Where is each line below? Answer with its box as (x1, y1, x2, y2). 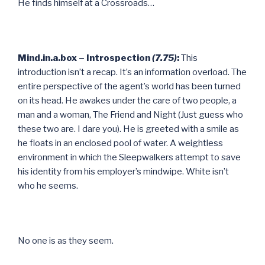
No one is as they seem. (18, 235, 114, 246)
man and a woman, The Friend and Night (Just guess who (18, 109, 243, 120)
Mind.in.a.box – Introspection (18, 52, 152, 63)
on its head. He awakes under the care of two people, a (18, 95, 237, 106)
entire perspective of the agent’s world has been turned (18, 80, 241, 92)
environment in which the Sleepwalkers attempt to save (18, 151, 241, 163)
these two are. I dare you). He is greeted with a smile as (18, 123, 239, 134)
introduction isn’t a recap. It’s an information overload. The (18, 66, 247, 77)
